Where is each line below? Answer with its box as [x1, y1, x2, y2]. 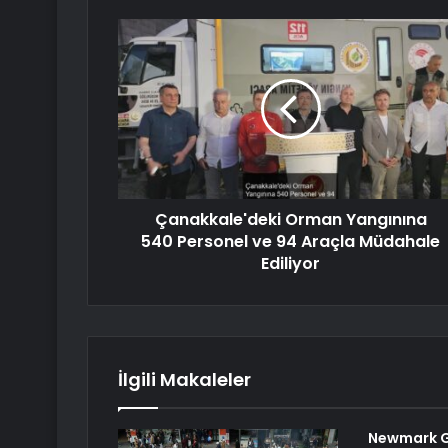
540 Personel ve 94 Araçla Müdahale [141, 230, 440, 254]
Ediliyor [261, 252, 320, 276]
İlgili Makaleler [118, 367, 251, 393]
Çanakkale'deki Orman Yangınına [154, 208, 427, 232]
